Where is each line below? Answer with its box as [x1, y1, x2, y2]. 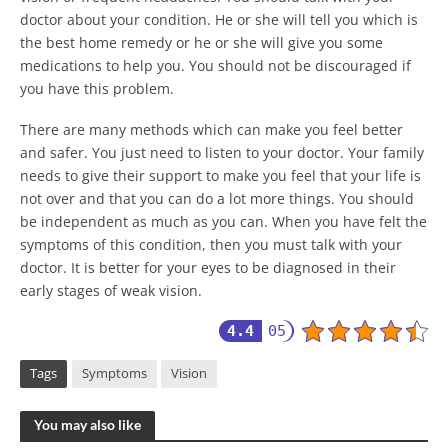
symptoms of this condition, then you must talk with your [20, 235, 402, 255]
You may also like [34, 415, 141, 433]
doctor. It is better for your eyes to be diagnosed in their [20, 258, 396, 278]
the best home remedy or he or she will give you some [20, 33, 383, 53]
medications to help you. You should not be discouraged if [20, 56, 411, 76]
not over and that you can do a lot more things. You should [20, 189, 414, 209]
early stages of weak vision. [20, 281, 202, 301]
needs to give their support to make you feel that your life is [20, 166, 421, 186]
